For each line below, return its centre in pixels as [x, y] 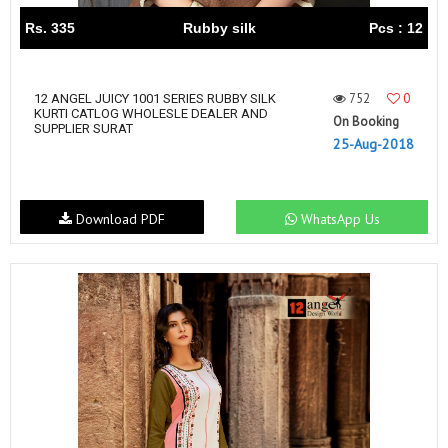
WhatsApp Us [338, 218]
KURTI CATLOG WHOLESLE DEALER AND [151, 113]
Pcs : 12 [396, 28]
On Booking [366, 121]
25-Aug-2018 [373, 144]
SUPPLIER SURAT [83, 128]
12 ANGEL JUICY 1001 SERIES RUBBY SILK [155, 98]
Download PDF [118, 218]
